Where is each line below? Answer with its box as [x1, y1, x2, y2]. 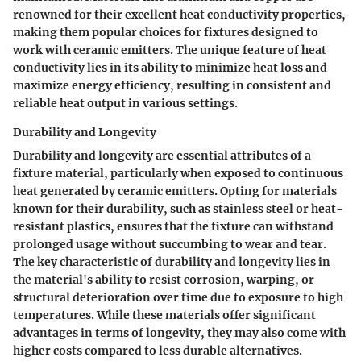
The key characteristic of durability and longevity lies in [13, 255, 330, 270]
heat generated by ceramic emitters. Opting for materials [13, 184, 337, 199]
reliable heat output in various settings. [13, 96, 238, 111]
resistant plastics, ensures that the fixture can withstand [13, 219, 334, 234]
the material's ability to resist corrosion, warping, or [13, 272, 314, 288]
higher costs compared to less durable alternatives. [13, 343, 302, 359]
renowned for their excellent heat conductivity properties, [13, 7, 346, 23]
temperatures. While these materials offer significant [13, 308, 316, 323]
